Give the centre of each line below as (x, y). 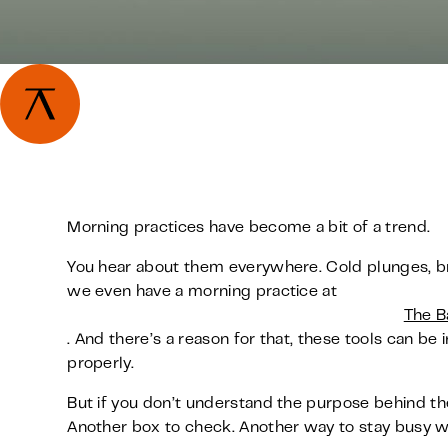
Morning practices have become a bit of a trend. (249, 228)
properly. (101, 364)
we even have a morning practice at (202, 292)
